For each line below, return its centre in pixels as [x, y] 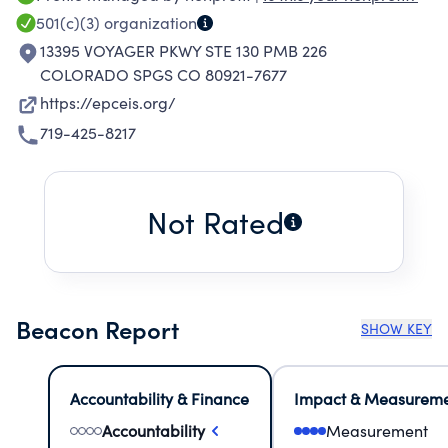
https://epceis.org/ [108, 102]
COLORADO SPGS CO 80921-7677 [163, 74]
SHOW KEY [396, 328]
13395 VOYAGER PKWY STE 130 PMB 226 [183, 50]
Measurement [377, 430]
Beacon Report [97, 328]
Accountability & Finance [159, 398]
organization [148, 22]
